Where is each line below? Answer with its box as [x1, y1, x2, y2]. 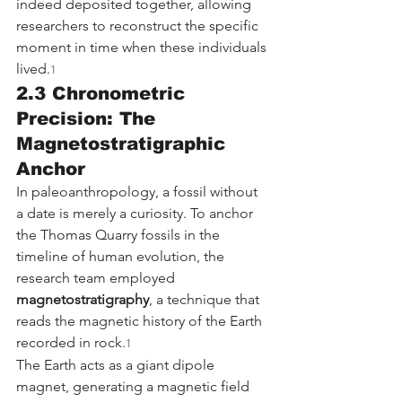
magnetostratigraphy [16, 291, 149, 309]
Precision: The [16, 109, 162, 129]
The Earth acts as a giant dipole [16, 356, 218, 374]
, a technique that [149, 291, 263, 309]
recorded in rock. [16, 334, 126, 352]
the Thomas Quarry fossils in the [16, 226, 223, 244]
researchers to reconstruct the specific [16, 17, 262, 35]
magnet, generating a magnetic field [16, 378, 253, 396]
